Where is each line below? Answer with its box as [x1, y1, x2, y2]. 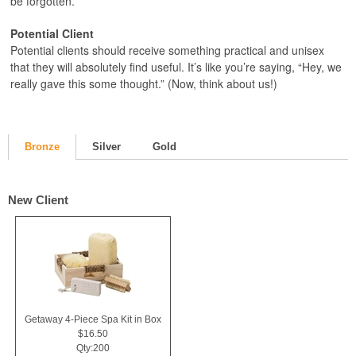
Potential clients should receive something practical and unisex [10, 42, 324, 58]
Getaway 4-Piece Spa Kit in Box [24, 313, 161, 325]
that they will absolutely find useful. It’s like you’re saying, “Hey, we [10, 59, 342, 75]
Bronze [25, 141, 60, 153]
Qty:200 [75, 342, 110, 354]
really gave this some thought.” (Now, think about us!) [10, 75, 277, 91]
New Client [8, 193, 68, 207]
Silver [92, 141, 121, 153]
